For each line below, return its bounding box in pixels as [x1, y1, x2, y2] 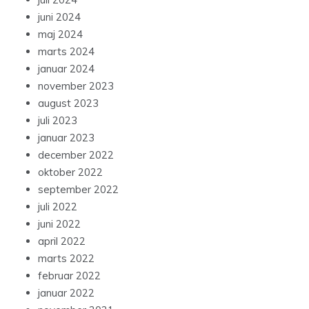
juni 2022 [38, 217, 81, 231]
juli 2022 [38, 200, 77, 214]
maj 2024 [38, 28, 83, 41]
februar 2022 [38, 269, 101, 283]
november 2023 [38, 79, 114, 93]
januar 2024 [38, 62, 94, 76]
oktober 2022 [38, 166, 103, 179]
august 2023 [38, 97, 99, 110]
